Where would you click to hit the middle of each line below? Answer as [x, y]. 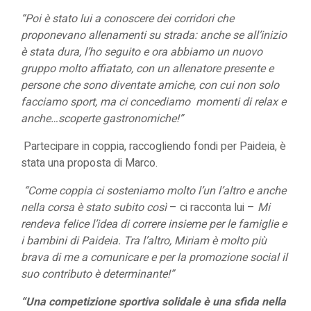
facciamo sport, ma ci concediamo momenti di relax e [153, 102]
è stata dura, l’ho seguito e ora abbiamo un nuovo [142, 52]
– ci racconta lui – [212, 208]
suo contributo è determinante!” [98, 274]
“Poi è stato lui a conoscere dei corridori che [127, 19]
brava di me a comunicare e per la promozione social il [154, 258]
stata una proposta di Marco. [89, 163]
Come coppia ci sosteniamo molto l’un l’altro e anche [157, 191]
